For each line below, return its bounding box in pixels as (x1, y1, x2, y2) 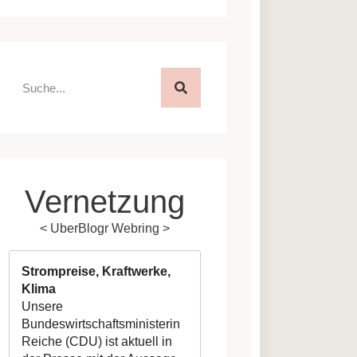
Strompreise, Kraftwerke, (22, 264, 171, 278)
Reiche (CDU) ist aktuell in (22, 334, 173, 348)
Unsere (22, 299, 64, 313)
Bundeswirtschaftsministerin (22, 316, 181, 331)
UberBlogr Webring (50, 222, 160, 236)
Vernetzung (25, 184, 186, 220)
